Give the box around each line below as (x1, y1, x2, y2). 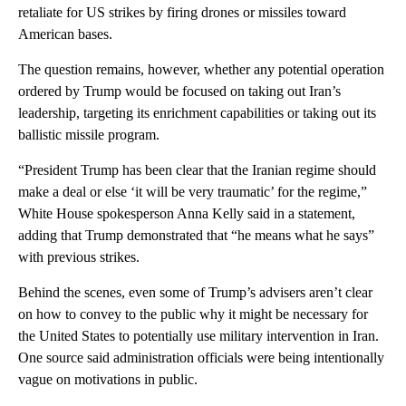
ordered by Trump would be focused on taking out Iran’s (18, 83, 341, 100)
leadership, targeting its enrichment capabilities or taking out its (18, 105, 376, 121)
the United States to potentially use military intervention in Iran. (18, 328, 379, 344)
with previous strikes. (18, 249, 140, 266)
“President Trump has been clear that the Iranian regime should (18, 162, 376, 179)
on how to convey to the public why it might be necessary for (18, 306, 368, 323)
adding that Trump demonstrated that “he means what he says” (18, 227, 374, 244)
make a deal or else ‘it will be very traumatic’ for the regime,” (18, 184, 367, 200)
